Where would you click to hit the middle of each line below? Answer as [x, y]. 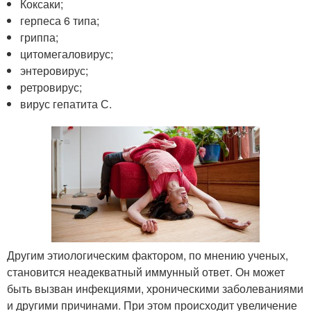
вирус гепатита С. [66, 104]
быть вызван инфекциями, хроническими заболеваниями [155, 288]
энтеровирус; [54, 70]
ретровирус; [51, 87]
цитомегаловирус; [67, 54]
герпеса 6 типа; [60, 20]
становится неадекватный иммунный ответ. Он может [146, 271]
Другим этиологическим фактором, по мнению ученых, [148, 255]
